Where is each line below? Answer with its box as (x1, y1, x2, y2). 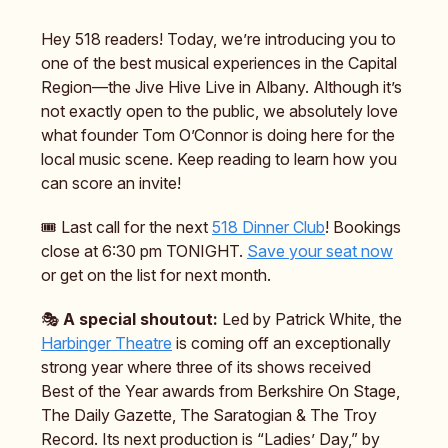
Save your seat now (247, 241, 393, 262)
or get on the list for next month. (41, 265, 271, 286)
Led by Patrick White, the (222, 309, 402, 330)
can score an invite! (41, 173, 181, 194)
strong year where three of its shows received (41, 357, 371, 378)
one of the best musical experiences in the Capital (41, 53, 397, 74)
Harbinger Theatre (41, 333, 172, 354)
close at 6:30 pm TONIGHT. (41, 241, 247, 262)
